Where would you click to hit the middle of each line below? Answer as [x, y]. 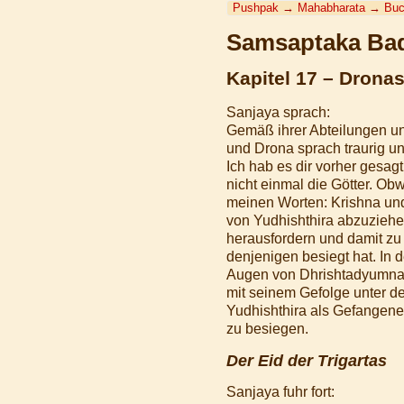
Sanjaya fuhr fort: [280, 392]
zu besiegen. [267, 328]
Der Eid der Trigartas [307, 361]
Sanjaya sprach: [278, 112]
